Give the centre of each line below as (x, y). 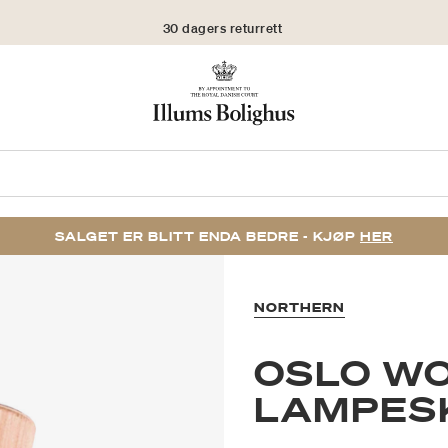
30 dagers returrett (222, 22)
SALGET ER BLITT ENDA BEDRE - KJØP (207, 237)
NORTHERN (299, 308)
